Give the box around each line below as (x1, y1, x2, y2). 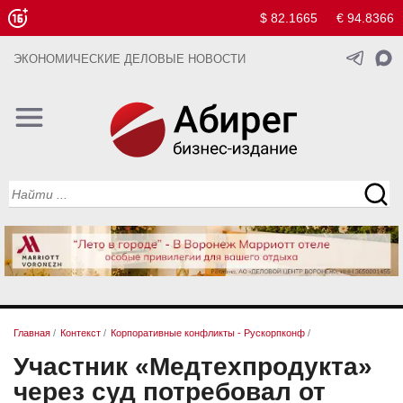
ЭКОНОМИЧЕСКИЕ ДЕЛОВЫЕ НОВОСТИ (13, 53, 246, 66)
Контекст (60, 327, 101, 339)
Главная (13, 327, 50, 339)
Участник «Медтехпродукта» (13, 352, 372, 381)
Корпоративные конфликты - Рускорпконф (111, 327, 305, 339)
